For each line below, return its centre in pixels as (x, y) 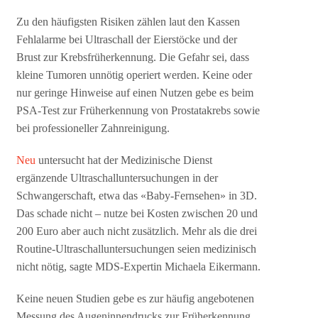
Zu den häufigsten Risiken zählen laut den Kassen (128, 22)
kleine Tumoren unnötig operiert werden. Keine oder (135, 75)
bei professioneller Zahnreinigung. (93, 128)
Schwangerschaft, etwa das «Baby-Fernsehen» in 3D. (137, 196)
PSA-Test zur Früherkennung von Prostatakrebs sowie (138, 111)
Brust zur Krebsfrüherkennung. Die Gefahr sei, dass (133, 57)
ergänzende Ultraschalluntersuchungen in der (117, 178)
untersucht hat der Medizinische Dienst (124, 160)
